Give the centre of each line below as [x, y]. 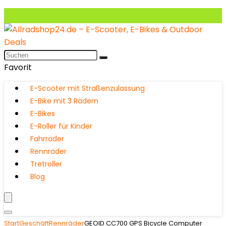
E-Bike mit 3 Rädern [64, 101]
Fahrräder [47, 139]
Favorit [18, 67]
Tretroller [46, 164]
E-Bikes [43, 114]
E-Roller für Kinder [61, 126]
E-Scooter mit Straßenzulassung [88, 88]
